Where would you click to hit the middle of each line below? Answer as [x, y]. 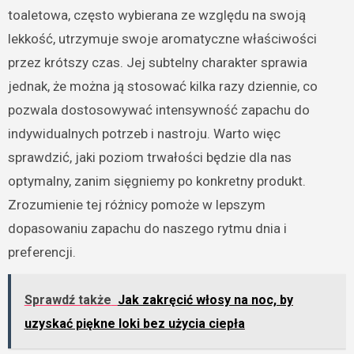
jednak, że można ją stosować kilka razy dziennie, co [162, 87]
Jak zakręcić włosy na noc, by [205, 300]
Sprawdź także [68, 300]
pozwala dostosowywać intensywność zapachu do [158, 110]
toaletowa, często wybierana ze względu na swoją [156, 15]
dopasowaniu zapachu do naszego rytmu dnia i [147, 229]
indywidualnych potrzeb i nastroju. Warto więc [144, 134]
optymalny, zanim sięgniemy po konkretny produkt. [156, 181]
